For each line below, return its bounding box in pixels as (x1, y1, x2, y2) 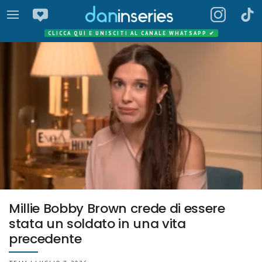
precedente (9, 229, 82, 248)
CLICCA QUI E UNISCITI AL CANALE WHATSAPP (47, 30, 209, 36)
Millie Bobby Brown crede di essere (9, 199, 225, 218)
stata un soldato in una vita (9, 214, 186, 233)
